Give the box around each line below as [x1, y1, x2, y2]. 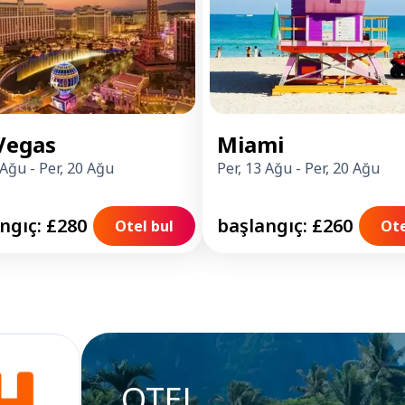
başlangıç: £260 [217, 213, 353, 238]
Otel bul [115, 216, 174, 236]
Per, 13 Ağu [217, 158, 292, 178]
